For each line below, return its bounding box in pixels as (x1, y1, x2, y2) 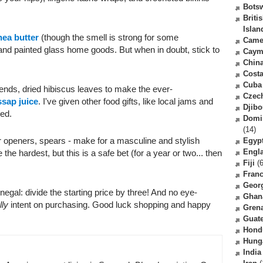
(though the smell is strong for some (39, 32, 178, 42)
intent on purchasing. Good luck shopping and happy (11, 200, 211, 210)
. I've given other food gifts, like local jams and (38, 96, 213, 106)
